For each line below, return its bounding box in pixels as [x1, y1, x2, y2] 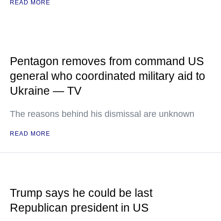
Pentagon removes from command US [10, 55, 204, 68]
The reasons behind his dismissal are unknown [10, 109, 194, 119]
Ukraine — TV [10, 84, 81, 98]
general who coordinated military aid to [10, 70, 205, 83]
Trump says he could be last [10, 186, 152, 200]
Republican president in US [10, 201, 148, 215]
